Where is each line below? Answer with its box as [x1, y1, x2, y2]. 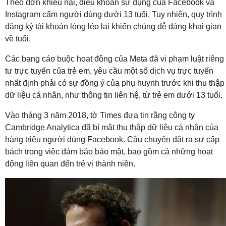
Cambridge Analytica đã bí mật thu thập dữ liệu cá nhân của [5, 123, 218, 132]
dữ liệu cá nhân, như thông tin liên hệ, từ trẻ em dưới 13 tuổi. [5, 91, 222, 100]
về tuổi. [5, 34, 31, 43]
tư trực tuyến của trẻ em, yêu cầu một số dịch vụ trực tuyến [5, 67, 213, 76]
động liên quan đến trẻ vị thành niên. [5, 159, 135, 168]
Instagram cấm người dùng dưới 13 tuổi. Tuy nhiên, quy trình [5, 10, 222, 19]
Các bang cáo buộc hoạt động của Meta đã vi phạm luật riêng [5, 54, 224, 64]
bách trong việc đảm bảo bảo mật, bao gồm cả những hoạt [5, 147, 213, 156]
